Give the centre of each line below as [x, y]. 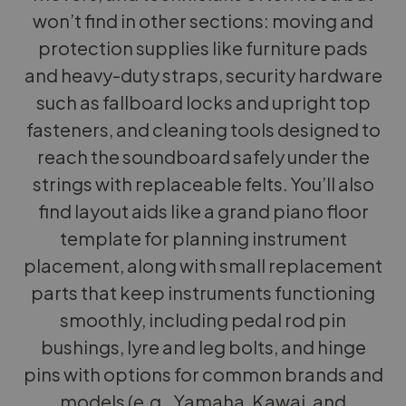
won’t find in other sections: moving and [203, 20]
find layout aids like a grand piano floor [203, 211]
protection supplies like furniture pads [203, 48]
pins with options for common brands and [203, 374]
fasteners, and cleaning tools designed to [203, 129]
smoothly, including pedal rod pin [203, 319]
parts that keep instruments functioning [203, 292]
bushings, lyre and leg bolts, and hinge [203, 347]
